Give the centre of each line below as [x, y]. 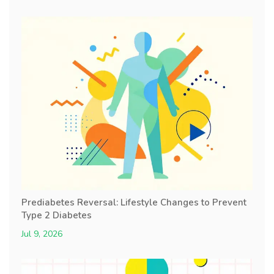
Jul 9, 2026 [42, 234]
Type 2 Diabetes [57, 215]
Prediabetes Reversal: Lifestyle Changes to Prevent [134, 202]
